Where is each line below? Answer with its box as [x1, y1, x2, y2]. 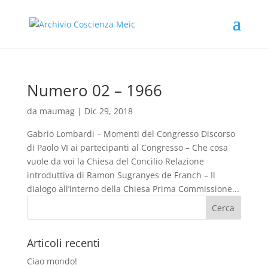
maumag [39, 105, 75, 117]
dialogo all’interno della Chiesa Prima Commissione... [26, 183, 239, 194]
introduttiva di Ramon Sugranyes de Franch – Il [26, 169, 215, 181]
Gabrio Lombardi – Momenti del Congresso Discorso [26, 128, 235, 139]
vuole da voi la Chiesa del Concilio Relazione [26, 156, 204, 167]
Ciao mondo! [26, 255, 77, 267]
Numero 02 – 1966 [26, 80, 162, 101]
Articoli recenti [26, 236, 100, 250]
